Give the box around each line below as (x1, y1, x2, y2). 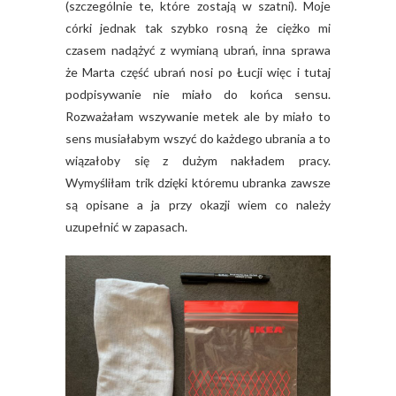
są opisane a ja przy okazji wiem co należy (65, 197, 331, 213)
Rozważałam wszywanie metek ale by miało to (65, 109, 331, 125)
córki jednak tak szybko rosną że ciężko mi (65, 20, 331, 36)
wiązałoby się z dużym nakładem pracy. (65, 153, 331, 169)
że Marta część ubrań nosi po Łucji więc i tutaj (65, 65, 331, 80)
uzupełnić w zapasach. (65, 219, 187, 235)
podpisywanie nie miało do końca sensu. (65, 87, 331, 103)
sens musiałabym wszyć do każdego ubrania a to (65, 131, 331, 147)
